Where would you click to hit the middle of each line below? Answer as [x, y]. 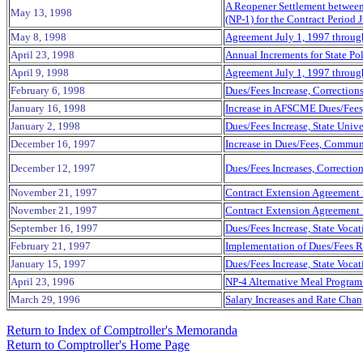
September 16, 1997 [54, 228]
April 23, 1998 [43, 55]
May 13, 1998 [41, 13]
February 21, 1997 [51, 246]
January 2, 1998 [45, 126]
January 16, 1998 [48, 108]
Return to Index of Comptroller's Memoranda [122, 330]
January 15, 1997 [48, 264]
